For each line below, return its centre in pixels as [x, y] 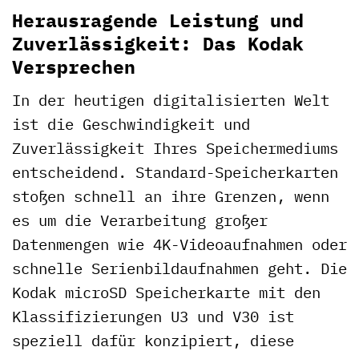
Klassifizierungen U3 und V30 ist [153, 316]
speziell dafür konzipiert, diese [153, 340]
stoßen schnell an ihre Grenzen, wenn [171, 196]
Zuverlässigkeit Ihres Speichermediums [175, 147]
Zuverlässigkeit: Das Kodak [158, 44]
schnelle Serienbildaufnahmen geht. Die [179, 268]
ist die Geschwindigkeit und [131, 123]
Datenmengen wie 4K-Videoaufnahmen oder [179, 244]
